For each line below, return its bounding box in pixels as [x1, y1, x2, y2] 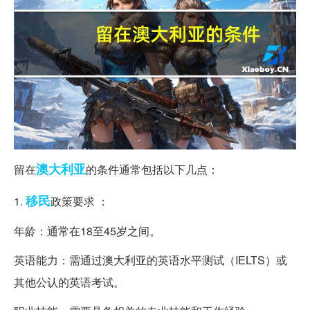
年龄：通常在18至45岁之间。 [14, 222, 161, 239]
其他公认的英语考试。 [14, 273, 125, 290]
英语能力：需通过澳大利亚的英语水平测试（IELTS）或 [14, 251, 287, 268]
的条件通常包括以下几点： [86, 161, 219, 177]
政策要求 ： [51, 192, 109, 209]
